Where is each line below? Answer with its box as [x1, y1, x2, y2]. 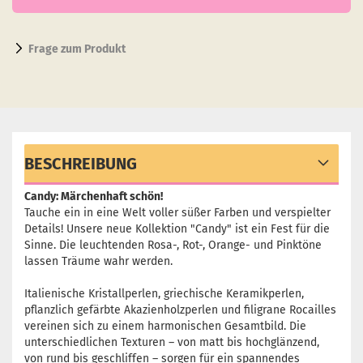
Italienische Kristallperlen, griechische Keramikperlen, [24, 287, 304, 301]
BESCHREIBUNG [24, 154, 137, 173]
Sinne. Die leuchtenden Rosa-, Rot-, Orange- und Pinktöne [24, 238, 322, 252]
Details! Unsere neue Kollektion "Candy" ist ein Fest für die [24, 222, 330, 236]
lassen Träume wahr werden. [24, 254, 173, 268]
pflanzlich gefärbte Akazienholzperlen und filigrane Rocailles [24, 303, 336, 317]
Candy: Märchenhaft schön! [24, 190, 163, 203]
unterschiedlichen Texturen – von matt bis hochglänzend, [24, 335, 319, 349]
